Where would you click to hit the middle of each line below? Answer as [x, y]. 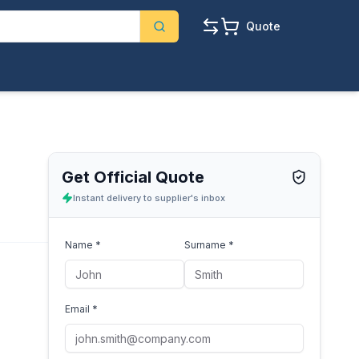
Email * [81, 309]
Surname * [209, 245]
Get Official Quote [133, 177]
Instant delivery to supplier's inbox [149, 198]
